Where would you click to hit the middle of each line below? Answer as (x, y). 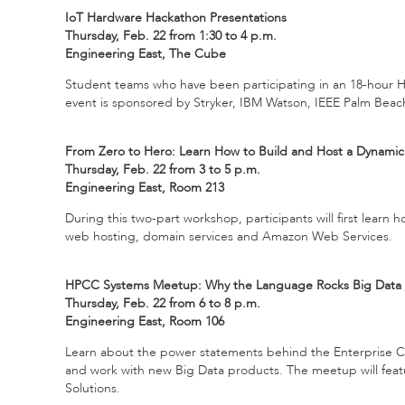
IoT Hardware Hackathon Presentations (176, 17)
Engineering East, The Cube (146, 53)
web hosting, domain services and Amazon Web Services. (229, 236)
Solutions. (93, 388)
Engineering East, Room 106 (145, 321)
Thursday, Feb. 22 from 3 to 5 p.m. (163, 169)
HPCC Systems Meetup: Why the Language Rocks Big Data (233, 285)
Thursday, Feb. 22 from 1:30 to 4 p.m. (171, 35)
